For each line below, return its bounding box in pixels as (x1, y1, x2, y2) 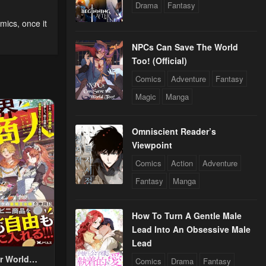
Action (171, 157, 193, 169)
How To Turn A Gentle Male (132, 210, 242, 222)
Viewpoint (132, 139, 172, 151)
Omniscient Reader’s (132, 125, 216, 138)
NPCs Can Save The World (132, 41, 238, 53)
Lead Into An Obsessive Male (132, 223, 251, 236)
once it (22, 17, 47, 30)
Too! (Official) (132, 55, 187, 67)
